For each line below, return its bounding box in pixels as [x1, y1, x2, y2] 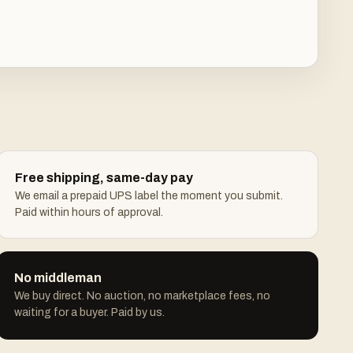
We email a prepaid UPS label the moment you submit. [15, 190, 283, 202]
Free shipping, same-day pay [15, 171, 193, 184]
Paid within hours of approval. [15, 206, 163, 218]
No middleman [14, 271, 102, 284]
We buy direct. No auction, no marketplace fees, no [14, 290, 270, 302]
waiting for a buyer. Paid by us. [14, 307, 165, 318]
